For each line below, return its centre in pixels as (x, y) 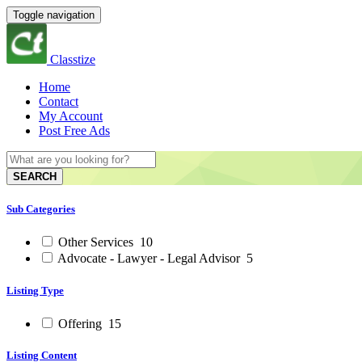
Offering (80, 323)
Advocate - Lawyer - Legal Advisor (149, 259)
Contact (59, 101)
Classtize (73, 59)
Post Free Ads (74, 130)
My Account (71, 116)
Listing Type (35, 290)
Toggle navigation (54, 15)
